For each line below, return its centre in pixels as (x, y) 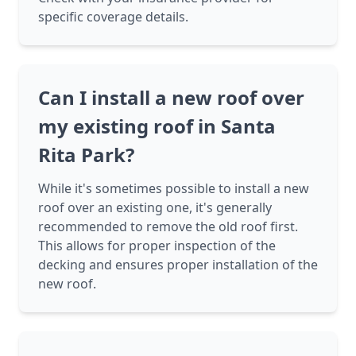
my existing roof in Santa (157, 126)
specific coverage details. (113, 17)
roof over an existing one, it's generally (155, 208)
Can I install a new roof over (171, 98)
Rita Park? (86, 155)
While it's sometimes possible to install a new (174, 189)
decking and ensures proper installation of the (178, 265)
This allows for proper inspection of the (157, 246)
